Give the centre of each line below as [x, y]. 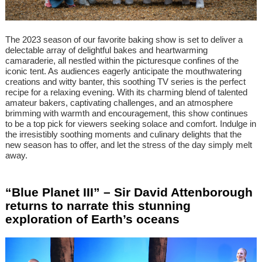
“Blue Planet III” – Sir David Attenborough [129, 192]
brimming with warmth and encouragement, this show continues [127, 113]
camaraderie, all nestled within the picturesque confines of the [122, 61]
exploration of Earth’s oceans [92, 219]
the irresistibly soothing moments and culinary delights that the [123, 135]
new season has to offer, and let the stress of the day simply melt [129, 145]
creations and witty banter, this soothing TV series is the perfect [125, 82]
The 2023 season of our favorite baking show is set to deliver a [124, 40]
